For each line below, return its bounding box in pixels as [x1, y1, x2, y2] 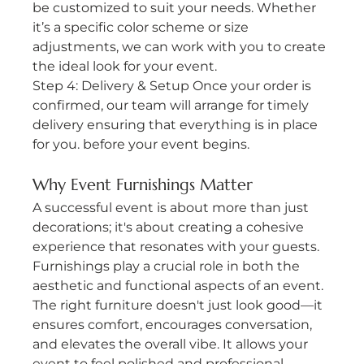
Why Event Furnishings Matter [32, 175, 253, 196]
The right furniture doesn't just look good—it [32, 297, 327, 314]
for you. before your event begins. [32, 136, 250, 153]
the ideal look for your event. [32, 58, 218, 75]
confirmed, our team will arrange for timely [32, 97, 313, 114]
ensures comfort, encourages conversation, [32, 317, 316, 333]
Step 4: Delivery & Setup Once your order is [32, 78, 315, 94]
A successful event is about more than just [32, 200, 313, 216]
